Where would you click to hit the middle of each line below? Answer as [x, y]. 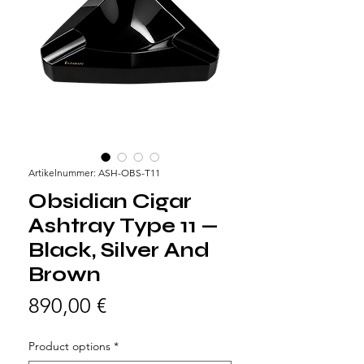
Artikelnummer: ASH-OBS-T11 [94, 172]
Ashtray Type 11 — [123, 225]
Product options [69, 346]
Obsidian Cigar [110, 201]
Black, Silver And [119, 250]
